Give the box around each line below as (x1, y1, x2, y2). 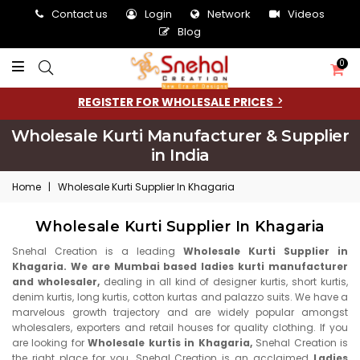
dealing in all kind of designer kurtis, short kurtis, (103, 275, 349, 288)
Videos (288, 6, 325, 22)
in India (150, 145, 210, 165)
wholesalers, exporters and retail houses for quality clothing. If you (12, 321, 348, 334)
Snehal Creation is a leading (12, 244, 183, 258)
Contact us (51, 6, 108, 22)
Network (207, 6, 251, 22)
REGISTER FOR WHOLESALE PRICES (78, 94, 278, 110)
